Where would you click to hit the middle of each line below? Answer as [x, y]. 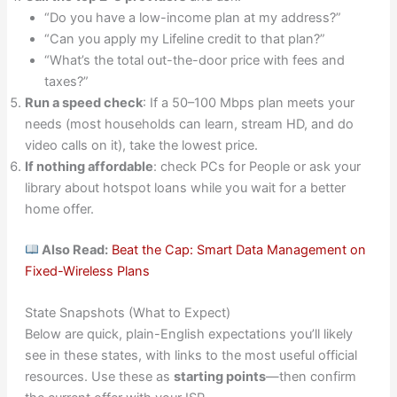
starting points [219, 377]
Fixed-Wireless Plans [87, 271]
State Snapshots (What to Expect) [127, 313]
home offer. [59, 209]
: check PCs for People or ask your [257, 167]
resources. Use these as [99, 377]
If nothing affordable [89, 167]
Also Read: [74, 249]
